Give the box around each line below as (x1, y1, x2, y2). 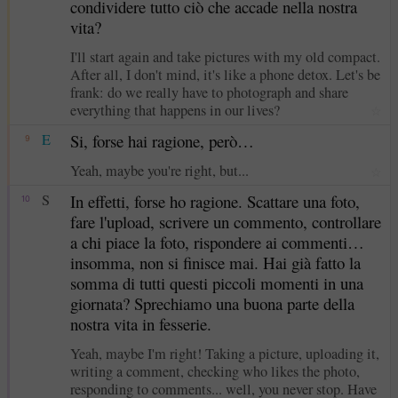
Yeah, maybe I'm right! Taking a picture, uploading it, (69, 344, 379, 364)
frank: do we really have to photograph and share (69, 82, 348, 102)
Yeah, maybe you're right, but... (69, 161, 249, 181)
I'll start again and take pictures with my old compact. (69, 46, 380, 67)
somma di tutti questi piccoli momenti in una (69, 272, 363, 295)
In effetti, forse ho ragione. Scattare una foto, (69, 190, 360, 213)
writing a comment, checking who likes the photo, (69, 362, 360, 382)
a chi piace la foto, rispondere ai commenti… (69, 231, 364, 254)
